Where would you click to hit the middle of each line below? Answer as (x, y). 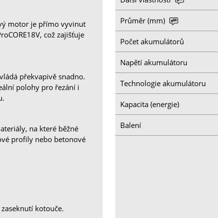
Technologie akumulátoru (163, 83)
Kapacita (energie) (150, 104)
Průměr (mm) (144, 20)
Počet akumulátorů (152, 41)
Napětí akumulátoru (154, 62)
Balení (131, 125)
